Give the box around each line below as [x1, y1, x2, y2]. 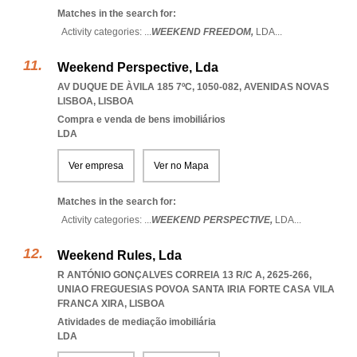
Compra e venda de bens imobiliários [57, 114, 226, 125]
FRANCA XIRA [57, 298, 124, 309]
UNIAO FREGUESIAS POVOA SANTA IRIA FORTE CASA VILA [57, 284, 335, 295]
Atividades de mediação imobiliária [57, 316, 216, 328]
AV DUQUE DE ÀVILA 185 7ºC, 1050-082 [57, 81, 239, 92]
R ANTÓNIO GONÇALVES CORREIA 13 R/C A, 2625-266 [57, 269, 309, 280]
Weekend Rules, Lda [57, 249, 182, 262]
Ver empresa [69, 160, 124, 171]
